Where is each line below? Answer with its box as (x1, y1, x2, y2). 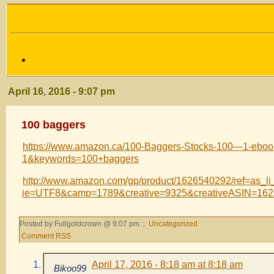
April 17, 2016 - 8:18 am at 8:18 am (92, 259, 243, 270)
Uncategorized (149, 219, 198, 228)
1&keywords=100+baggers (22, 153, 139, 164)
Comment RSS (21, 231, 71, 240)
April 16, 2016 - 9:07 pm (8, 86, 115, 97)
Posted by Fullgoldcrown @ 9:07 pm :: (20, 219, 147, 228)
